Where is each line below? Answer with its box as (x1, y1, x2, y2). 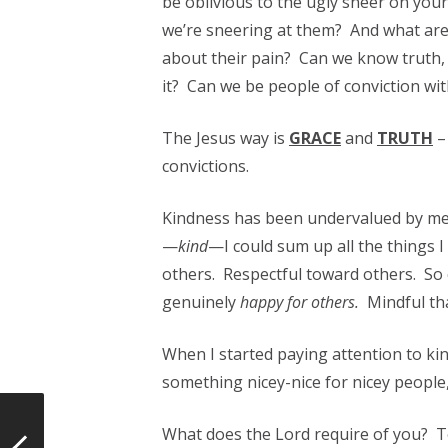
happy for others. (239, 291, 359, 313)
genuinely (161, 291, 240, 313)
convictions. (161, 155, 249, 177)
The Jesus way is (161, 127, 289, 149)
